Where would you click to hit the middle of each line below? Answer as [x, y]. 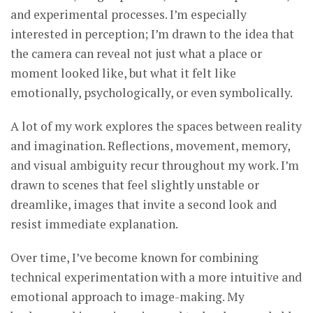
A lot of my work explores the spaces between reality [156, 126]
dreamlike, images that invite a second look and [144, 204]
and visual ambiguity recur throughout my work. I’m [155, 165]
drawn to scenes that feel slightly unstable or [135, 185]
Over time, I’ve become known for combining [134, 257]
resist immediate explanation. [94, 224]
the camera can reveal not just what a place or [136, 53]
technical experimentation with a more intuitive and [156, 277]
